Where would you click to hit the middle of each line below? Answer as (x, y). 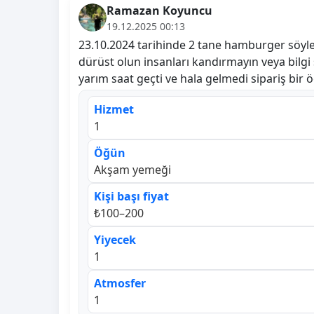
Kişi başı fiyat (131, 196)
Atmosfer (120, 283)
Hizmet (114, 109)
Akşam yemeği (132, 169)
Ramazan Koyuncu (159, 10)
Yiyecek (115, 239)
